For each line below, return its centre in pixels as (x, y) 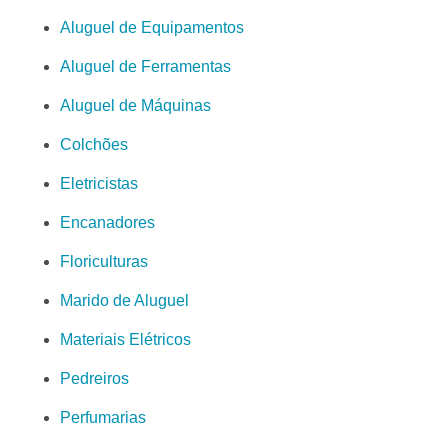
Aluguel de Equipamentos (152, 28)
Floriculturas (104, 262)
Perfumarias (103, 418)
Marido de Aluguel (124, 301)
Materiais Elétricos (125, 340)
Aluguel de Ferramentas (145, 67)
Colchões (94, 145)
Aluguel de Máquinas (135, 106)
